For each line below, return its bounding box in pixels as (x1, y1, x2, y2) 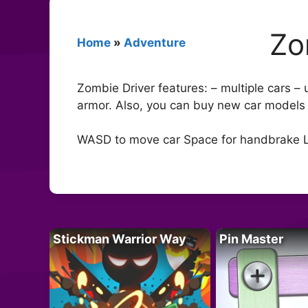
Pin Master (219, 231, 283, 246)
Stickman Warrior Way (53, 231, 186, 246)
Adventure (124, 35, 186, 49)
